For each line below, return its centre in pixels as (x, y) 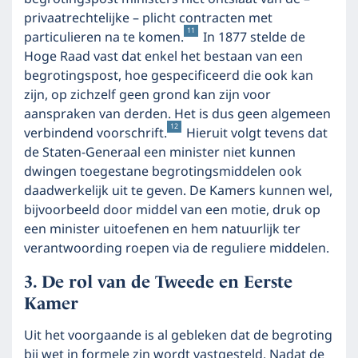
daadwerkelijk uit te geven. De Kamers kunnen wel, (178, 191)
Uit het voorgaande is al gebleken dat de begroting (178, 336)
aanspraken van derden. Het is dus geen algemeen (177, 114)
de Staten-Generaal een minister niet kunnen (160, 153)
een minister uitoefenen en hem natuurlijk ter (162, 229)
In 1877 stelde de (253, 38)
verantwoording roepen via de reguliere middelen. (177, 249)
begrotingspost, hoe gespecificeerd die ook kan (169, 76)
